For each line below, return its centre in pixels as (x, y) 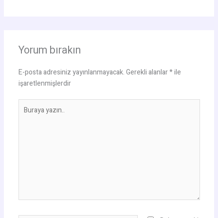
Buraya (28, 104)
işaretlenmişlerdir (45, 83)
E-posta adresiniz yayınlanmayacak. (71, 72)
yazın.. (27, 115)
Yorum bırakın (49, 50)
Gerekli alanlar (147, 72)
